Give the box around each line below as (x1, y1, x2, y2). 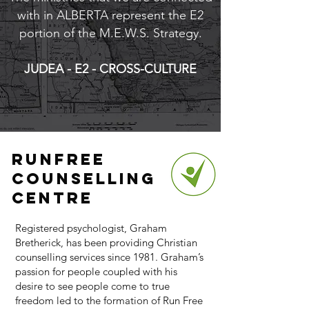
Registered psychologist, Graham (15, 221, 167, 235)
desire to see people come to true (15, 279, 170, 292)
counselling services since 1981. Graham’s (15, 250, 203, 263)
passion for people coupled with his (15, 265, 177, 278)
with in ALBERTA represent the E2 (17, 8, 203, 23)
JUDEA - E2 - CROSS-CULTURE (24, 61, 197, 77)
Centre (12, 188, 93, 208)
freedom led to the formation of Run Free (15, 294, 203, 307)
